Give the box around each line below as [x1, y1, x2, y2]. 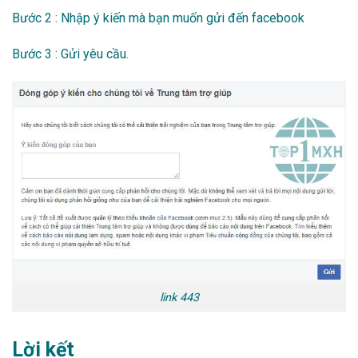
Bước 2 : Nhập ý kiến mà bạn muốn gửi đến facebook [12, 10, 304, 26]
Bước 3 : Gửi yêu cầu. [12, 46, 129, 62]
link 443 [159, 290, 199, 304]
